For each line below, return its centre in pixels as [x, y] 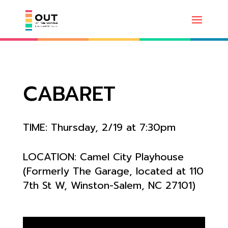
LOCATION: [51, 157]
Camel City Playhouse [132, 157]
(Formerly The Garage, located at [106, 171]
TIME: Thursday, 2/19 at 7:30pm [99, 127]
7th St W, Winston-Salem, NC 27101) [109, 185]
